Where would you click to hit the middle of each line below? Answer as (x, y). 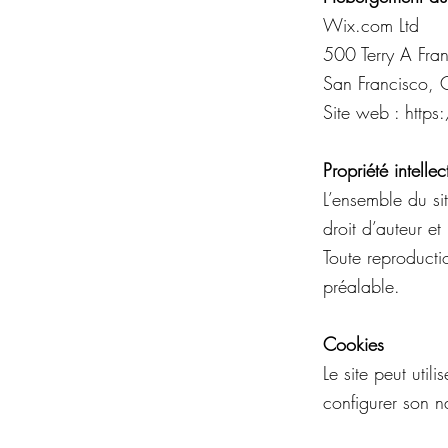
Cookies (353, 344)
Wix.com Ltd (371, 25)
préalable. (361, 286)
